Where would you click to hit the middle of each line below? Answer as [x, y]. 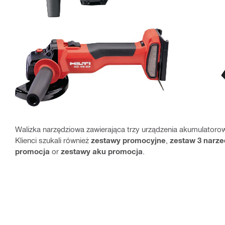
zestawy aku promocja [102, 151]
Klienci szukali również [53, 140]
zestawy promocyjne [128, 140]
